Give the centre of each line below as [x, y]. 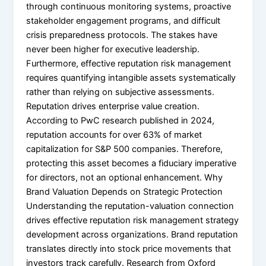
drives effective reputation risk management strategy [133, 220]
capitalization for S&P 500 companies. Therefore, [125, 149]
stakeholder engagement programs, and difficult [123, 20]
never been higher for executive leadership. [113, 49]
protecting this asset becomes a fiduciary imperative [132, 163]
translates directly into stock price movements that [129, 248]
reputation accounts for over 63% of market [114, 134]
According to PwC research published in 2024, [121, 120]
